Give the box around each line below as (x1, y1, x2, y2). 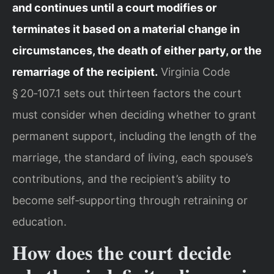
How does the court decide (12, 238, 231, 267)
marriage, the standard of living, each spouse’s (12, 150, 253, 164)
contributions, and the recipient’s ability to (12, 172, 231, 185)
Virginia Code (158, 65, 230, 78)
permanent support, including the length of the (12, 129, 256, 143)
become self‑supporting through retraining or (12, 193, 248, 207)
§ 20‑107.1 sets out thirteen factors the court (12, 86, 242, 100)
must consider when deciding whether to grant (12, 108, 256, 121)
